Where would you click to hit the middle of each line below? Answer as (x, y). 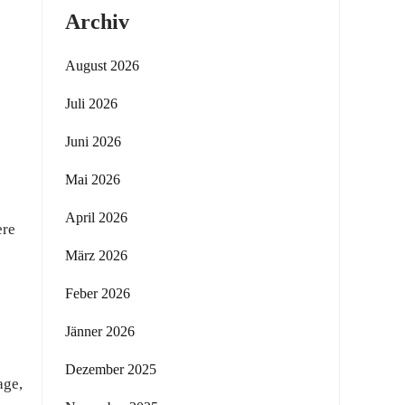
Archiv (97, 22)
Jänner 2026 (100, 331)
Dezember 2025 (111, 369)
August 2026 (102, 66)
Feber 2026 (98, 293)
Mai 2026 (93, 179)
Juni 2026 (93, 141)
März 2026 (96, 255)
